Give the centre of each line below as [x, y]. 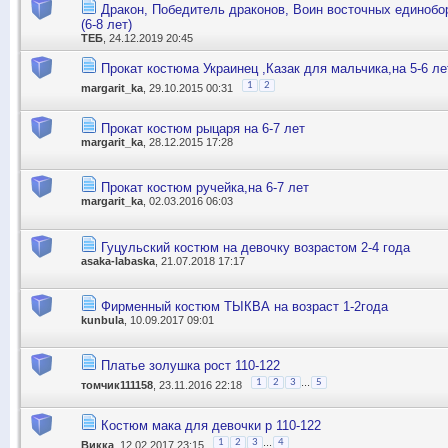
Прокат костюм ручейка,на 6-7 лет [205, 188]
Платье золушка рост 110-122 [190, 366]
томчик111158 [117, 385]
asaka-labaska [118, 260]
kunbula [102, 319]
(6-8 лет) [106, 24]
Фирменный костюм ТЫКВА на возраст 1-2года [244, 306]
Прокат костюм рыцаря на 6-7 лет [203, 128]
